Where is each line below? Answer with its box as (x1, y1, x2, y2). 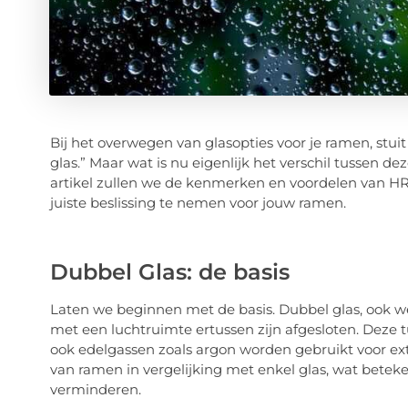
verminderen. (49, 381, 141, 399)
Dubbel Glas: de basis (49, 259, 290, 286)
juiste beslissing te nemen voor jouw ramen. (49, 194, 346, 212)
